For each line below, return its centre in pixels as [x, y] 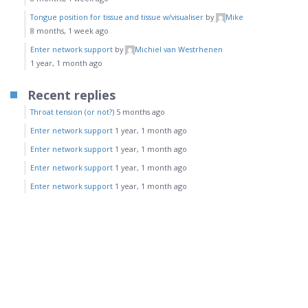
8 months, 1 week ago [69, 31]
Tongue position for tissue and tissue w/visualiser [117, 17]
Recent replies [71, 95]
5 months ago [141, 112]
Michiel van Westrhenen [179, 49]
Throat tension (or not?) [72, 112]
